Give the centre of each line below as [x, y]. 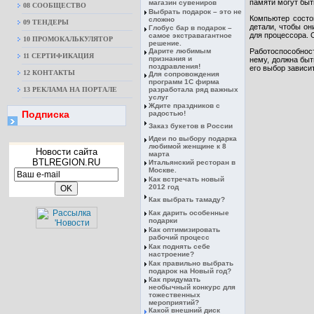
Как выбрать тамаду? [187, 199]
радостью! [167, 113]
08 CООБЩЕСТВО [55, 5]
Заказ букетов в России [191, 126]
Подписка [45, 114]
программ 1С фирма [184, 82]
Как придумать [175, 279]
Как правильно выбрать [191, 263]
